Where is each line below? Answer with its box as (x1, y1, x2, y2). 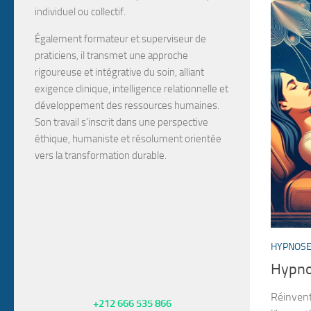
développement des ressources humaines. (35, 99, 219, 112)
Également (35, 33, 84, 45)
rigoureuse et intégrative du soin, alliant (35, 66, 204, 78)
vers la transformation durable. (35, 149, 167, 162)
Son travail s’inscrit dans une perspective (35, 116, 208, 128)
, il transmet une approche (76, 49, 188, 62)
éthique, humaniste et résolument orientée (35, 133, 221, 145)
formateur (84, 33, 128, 45)
